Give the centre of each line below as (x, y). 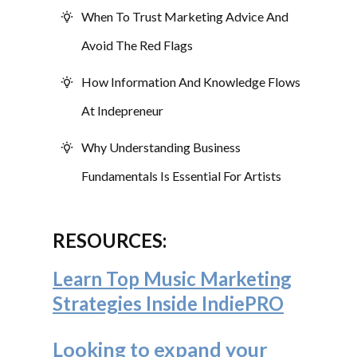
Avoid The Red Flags (137, 45)
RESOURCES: (110, 240)
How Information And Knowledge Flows (191, 81)
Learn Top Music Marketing (172, 278)
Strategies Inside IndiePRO (168, 303)
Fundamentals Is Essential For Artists (181, 175)
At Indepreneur (122, 110)
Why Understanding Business (161, 147)
